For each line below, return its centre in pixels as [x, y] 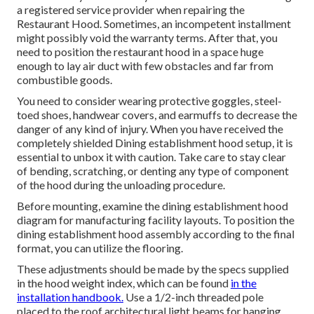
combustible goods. [64, 80]
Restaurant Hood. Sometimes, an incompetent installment [154, 24]
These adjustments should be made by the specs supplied [153, 269]
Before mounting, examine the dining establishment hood [152, 206]
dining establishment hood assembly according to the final [156, 234]
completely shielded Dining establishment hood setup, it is [155, 143]
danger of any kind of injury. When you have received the [150, 129]
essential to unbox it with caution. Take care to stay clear [151, 157]
